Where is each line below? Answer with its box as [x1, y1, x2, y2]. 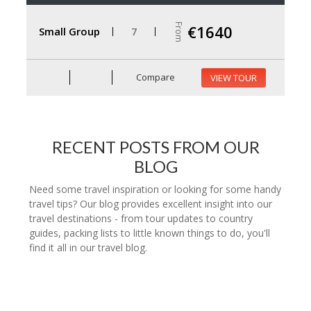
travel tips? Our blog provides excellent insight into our [29, 196, 272, 210]
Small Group [39, 24, 100, 38]
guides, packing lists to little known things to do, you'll [29, 226, 270, 239]
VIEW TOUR [210, 71, 257, 84]
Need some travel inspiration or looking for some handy [29, 182, 281, 196]
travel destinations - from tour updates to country [29, 211, 253, 225]
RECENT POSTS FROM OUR [51, 136, 260, 157]
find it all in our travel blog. [29, 240, 147, 254]
